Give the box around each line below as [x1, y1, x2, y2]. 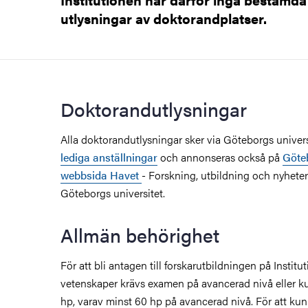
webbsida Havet [60, 166, 142, 183]
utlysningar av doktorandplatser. [60, 8, 267, 28]
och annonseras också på [157, 148, 283, 165]
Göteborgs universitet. [60, 184, 165, 201]
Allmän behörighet [60, 220, 219, 248]
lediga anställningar [60, 148, 157, 165]
